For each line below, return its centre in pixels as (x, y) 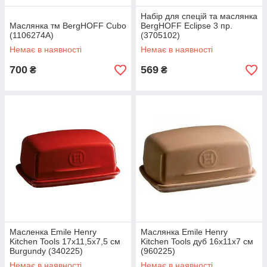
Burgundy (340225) (46, 251)
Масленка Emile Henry (53, 232)
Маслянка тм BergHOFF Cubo (68, 26)
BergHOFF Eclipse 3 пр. (187, 26)
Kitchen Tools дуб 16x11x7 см (197, 241)
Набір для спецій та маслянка (199, 16)
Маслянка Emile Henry (184, 232)
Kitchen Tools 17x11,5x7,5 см (65, 241)
